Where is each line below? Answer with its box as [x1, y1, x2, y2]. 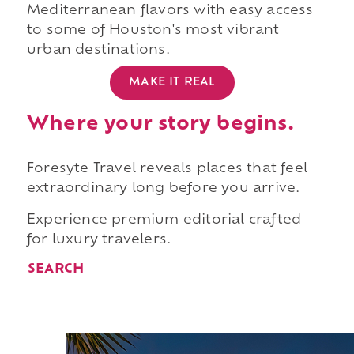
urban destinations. [26, 44, 170, 58]
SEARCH [27, 263, 85, 277]
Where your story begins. [26, 115, 294, 134]
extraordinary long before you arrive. [26, 182, 300, 195]
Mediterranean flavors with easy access [26, 5, 314, 18]
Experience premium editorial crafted [26, 213, 302, 227]
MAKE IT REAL [129, 76, 216, 88]
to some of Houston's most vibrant [26, 24, 280, 38]
